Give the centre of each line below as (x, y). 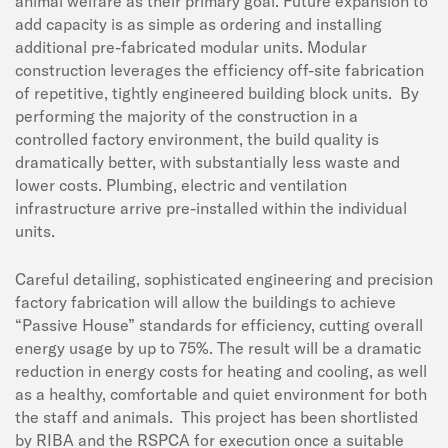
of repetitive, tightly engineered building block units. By (217, 92)
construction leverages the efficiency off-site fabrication (219, 69)
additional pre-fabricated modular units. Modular (191, 46)
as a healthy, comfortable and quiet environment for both (221, 393)
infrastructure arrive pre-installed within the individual (211, 207)
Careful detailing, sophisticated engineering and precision (224, 278)
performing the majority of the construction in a (186, 115)
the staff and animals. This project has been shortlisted (216, 416)
